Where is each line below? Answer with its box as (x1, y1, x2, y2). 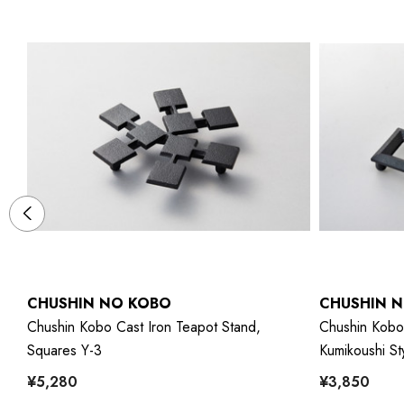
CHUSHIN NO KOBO (27, 292, 171, 314)
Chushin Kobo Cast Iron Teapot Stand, (27, 316, 261, 337)
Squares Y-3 (27, 339, 102, 361)
